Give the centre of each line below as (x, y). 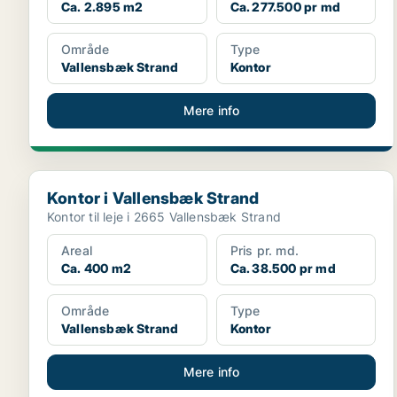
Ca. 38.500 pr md (283, 268)
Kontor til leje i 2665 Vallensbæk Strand (164, 217)
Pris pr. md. (265, 250)
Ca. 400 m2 (96, 268)
